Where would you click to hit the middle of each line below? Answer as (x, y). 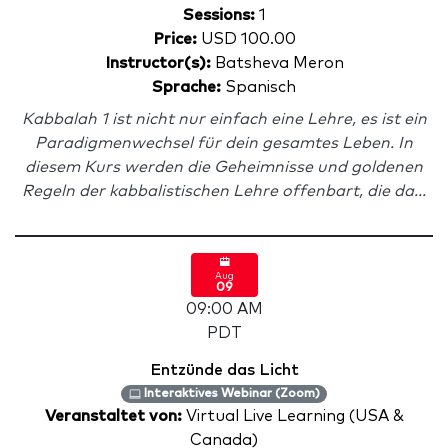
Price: (174, 39)
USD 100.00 (246, 39)
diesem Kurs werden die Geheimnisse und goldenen (224, 167)
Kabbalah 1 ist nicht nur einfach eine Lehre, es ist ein (224, 119)
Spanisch (258, 87)
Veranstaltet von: (115, 416)
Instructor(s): (157, 63)
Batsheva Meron (277, 63)
